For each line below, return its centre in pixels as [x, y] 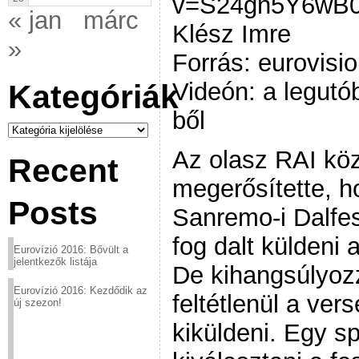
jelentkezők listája [55, 262]
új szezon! [38, 303]
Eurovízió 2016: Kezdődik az [81, 290]
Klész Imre [232, 34]
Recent [63, 171]
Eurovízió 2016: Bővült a [71, 250]
